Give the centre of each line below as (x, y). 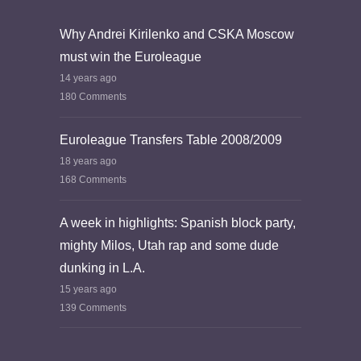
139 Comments (93, 307)
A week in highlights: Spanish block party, (178, 222)
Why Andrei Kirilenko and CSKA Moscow (177, 34)
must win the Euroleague (131, 56)
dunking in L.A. (102, 268)
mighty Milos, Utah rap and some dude (169, 245)
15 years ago (88, 289)
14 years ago (88, 78)
